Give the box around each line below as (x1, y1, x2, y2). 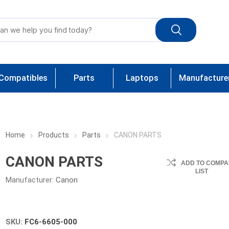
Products (38, 131, 70, 139)
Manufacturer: (6, 175, 54, 185)
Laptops (125, 73, 158, 83)
